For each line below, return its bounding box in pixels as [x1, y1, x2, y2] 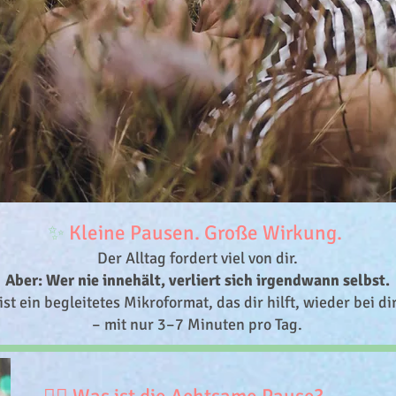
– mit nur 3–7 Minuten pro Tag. [92, 315, 302, 334]
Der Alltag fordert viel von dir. [96, 248, 298, 268]
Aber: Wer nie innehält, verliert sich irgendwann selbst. [4, 270, 390, 290]
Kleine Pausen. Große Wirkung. [65, 220, 346, 246]
